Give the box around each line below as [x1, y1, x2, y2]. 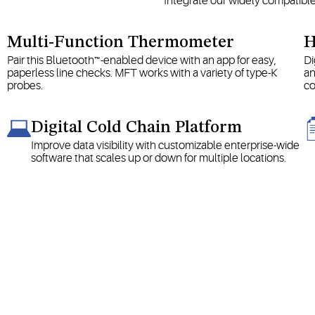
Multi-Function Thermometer [7, 34, 234, 51]
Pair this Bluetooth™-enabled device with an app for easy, [7, 53, 276, 67]
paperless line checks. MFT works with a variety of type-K [7, 66, 277, 79]
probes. [7, 79, 43, 92]
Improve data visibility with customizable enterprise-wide [31, 139, 300, 152]
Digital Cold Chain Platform [31, 119, 242, 136]
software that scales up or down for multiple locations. [31, 151, 286, 165]
